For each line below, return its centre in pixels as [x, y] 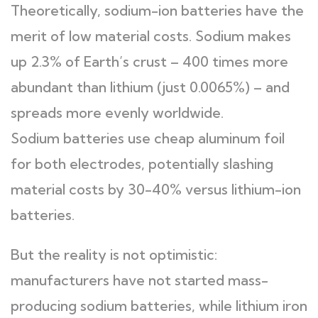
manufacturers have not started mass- [139, 280]
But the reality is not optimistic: [114, 254]
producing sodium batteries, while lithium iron [159, 306]
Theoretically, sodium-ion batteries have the [157, 10]
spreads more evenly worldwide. [117, 113]
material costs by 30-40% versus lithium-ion [156, 189]
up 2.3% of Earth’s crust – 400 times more [149, 61]
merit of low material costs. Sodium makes [151, 36]
